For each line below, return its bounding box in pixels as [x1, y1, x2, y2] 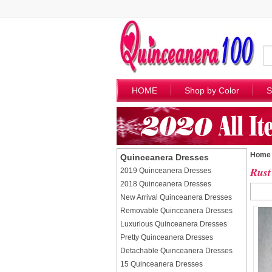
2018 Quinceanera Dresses [120, 180, 211, 188]
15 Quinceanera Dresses [120, 260, 203, 268]
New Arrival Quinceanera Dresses [120, 193, 232, 202]
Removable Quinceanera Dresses [120, 206, 233, 215]
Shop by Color [185, 86, 239, 95]
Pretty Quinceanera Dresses [120, 233, 213, 242]
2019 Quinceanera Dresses [120, 166, 211, 175]
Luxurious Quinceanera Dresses [120, 220, 227, 228]
